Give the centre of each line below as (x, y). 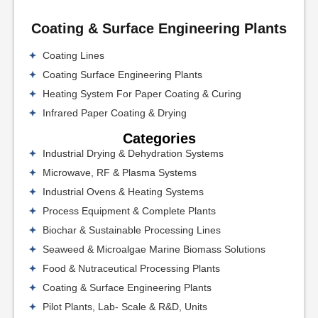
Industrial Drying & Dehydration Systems (133, 153)
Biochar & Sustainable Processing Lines (132, 230)
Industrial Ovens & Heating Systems (123, 191)
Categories (159, 138)
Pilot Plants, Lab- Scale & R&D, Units (125, 306)
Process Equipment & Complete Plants (129, 210)
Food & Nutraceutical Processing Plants (131, 268)
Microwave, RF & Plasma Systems (120, 172)
